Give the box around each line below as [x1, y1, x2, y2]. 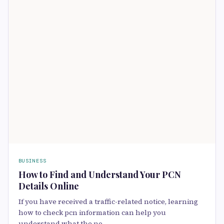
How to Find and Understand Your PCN [18, 168, 181, 180]
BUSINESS [18, 157, 46, 164]
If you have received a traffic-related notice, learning [18, 196, 198, 206]
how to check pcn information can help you [18, 207, 166, 217]
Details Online [18, 179, 79, 192]
